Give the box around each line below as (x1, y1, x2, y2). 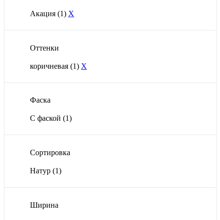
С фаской (30, 114, 63, 123)
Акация (30, 9, 57, 18)
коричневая (30, 61, 70, 70)
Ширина (30, 200, 58, 209)
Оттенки (30, 43, 59, 52)
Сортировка (30, 148, 70, 157)
